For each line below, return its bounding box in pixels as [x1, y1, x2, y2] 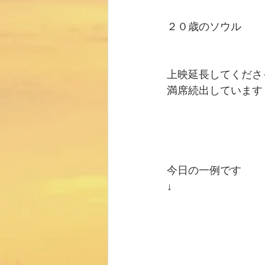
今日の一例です [167, 163, 241, 177]
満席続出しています [167, 83, 263, 97]
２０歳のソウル [167, 19, 241, 33]
